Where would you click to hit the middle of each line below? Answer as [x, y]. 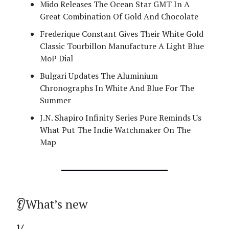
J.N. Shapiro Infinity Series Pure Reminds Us [121, 118]
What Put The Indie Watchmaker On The [115, 130]
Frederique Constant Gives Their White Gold [122, 34]
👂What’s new [52, 204]
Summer [55, 100]
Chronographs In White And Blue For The [117, 88]
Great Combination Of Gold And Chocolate [119, 16]
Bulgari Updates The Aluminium [99, 76]
